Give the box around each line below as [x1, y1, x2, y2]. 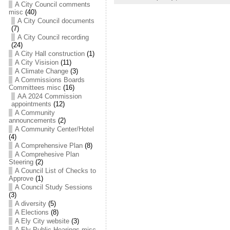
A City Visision [14, 59, 59, 66]
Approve [8, 175, 33, 182]
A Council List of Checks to [14, 167, 96, 175]
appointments [11, 100, 51, 108]
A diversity [14, 200, 46, 207]
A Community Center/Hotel [14, 125, 94, 133]
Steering [8, 158, 33, 166]
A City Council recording [17, 33, 89, 41]
